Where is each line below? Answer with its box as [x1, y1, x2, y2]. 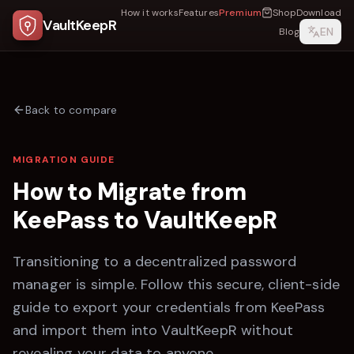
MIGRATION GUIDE [13, 153, 115, 166]
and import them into [13, 321, 162, 340]
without [236, 321, 294, 340]
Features [178, 6, 219, 19]
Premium [218, 6, 262, 19]
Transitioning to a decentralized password [13, 252, 297, 271]
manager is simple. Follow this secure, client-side [13, 275, 341, 294]
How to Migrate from [13, 176, 246, 207]
